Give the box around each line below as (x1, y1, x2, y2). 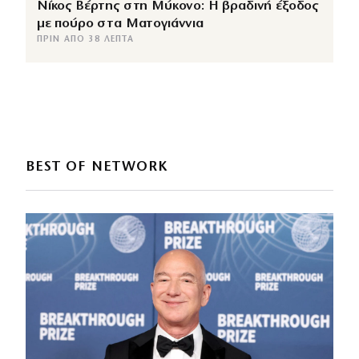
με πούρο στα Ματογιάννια (37, 17, 204, 31)
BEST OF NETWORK (26, 159, 168, 175)
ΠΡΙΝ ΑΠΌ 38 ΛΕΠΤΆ (37, 35, 134, 45)
